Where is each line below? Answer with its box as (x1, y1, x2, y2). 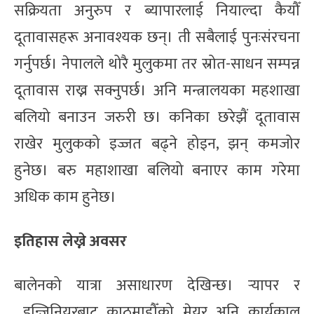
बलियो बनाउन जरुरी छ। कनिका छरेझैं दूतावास (14, 104, 300, 130)
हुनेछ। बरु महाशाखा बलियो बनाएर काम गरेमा (14, 157, 300, 184)
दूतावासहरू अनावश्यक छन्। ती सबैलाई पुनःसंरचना (14, 24, 300, 50)
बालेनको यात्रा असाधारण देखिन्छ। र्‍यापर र (14, 272, 300, 299)
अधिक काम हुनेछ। (14, 184, 116, 210)
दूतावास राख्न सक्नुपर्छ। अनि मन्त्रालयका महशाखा (14, 77, 300, 104)
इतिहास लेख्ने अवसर (14, 228, 127, 254)
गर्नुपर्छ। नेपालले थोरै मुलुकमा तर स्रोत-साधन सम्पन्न (14, 50, 300, 77)
